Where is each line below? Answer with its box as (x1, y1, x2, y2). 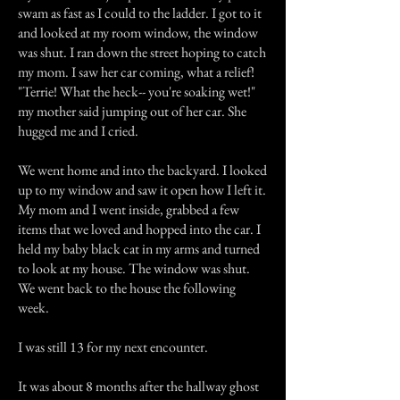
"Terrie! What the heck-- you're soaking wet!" (18, 82, 255, 101)
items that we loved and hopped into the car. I (18, 220, 261, 238)
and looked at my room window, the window (18, 23, 258, 42)
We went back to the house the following (18, 279, 236, 297)
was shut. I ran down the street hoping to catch (18, 43, 266, 62)
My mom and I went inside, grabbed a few (18, 200, 239, 219)
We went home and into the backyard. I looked (18, 161, 267, 179)
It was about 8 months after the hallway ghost (18, 377, 259, 396)
